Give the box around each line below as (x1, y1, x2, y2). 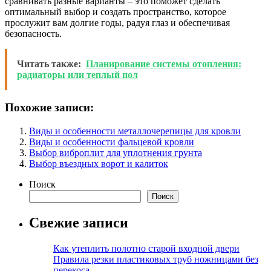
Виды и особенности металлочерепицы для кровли (29, 125, 241, 136)
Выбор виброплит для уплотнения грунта (29, 147, 202, 158)
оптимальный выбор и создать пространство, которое (5, 6, 226, 17)
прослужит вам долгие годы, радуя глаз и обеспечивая (5, 17, 230, 28)
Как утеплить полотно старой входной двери (53, 243, 240, 253)
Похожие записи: (5, 101, 94, 114)
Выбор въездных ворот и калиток (29, 158, 168, 169)
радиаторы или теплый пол (17, 69, 138, 80)
